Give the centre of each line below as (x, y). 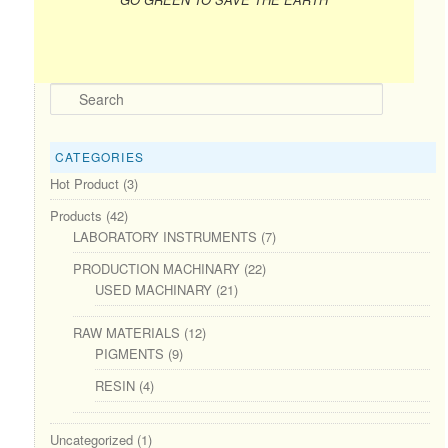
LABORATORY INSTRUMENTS (164, 236)
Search (70, 93)
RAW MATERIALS (126, 332)
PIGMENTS (130, 353)
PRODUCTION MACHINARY (156, 268)
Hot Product (85, 183)
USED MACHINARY (154, 289)
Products (76, 215)
